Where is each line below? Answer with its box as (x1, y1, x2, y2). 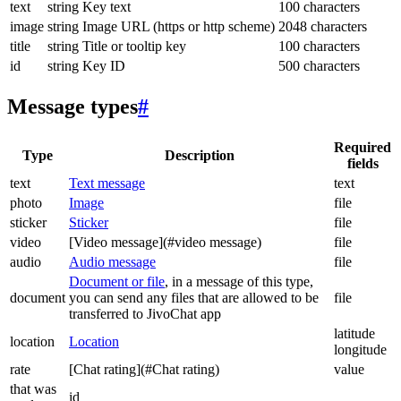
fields (346, 156, 379, 172)
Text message (69, 175, 145, 192)
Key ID (82, 58, 125, 74)
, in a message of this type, (165, 274, 313, 290)
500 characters (278, 58, 360, 74)
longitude (334, 342, 387, 358)
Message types (7, 95, 138, 119)
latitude (334, 326, 375, 342)
